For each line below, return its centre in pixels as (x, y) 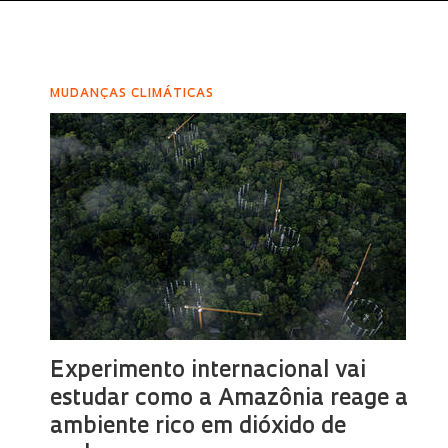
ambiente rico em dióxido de (198, 427)
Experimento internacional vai (208, 371)
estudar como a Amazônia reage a (229, 399)
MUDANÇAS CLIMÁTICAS (132, 94)
